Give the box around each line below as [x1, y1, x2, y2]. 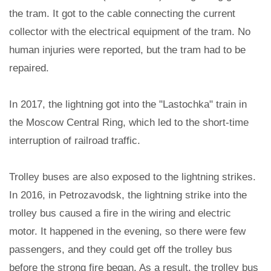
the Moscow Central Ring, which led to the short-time [9, 117, 249, 129]
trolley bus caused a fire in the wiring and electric [9, 207, 231, 220]
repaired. [9, 62, 49, 74]
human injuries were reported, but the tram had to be [9, 44, 246, 56]
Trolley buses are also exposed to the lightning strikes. [9, 171, 256, 183]
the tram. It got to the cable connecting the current [9, 8, 235, 20]
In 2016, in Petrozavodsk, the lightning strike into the [9, 189, 247, 201]
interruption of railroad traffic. [9, 135, 140, 147]
